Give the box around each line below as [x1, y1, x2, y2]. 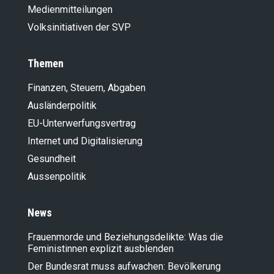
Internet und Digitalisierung [28, 135, 143, 147]
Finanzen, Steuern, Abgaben [28, 82, 146, 94]
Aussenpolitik [28, 171, 86, 183]
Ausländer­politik [28, 100, 97, 112]
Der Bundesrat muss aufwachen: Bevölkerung [28, 261, 221, 273]
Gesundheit [28, 153, 76, 165]
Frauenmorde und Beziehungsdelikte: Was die [28, 231, 223, 243]
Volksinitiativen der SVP [28, 21, 131, 34]
